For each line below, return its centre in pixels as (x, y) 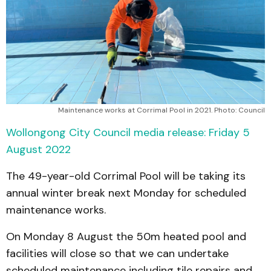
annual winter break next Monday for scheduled (126, 193)
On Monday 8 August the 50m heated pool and (126, 237)
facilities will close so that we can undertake (117, 254)
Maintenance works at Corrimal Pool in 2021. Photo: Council (162, 110)
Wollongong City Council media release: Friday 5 (128, 133)
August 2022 (38, 150)
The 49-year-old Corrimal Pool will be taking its (126, 176)
